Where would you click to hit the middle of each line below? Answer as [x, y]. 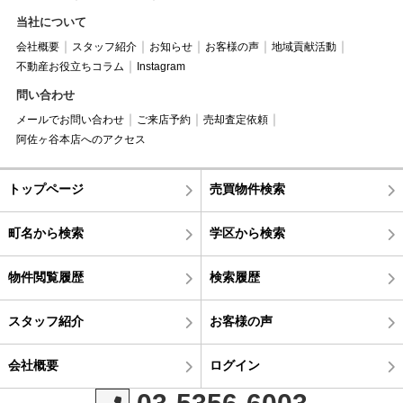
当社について [51, 22]
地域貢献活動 [304, 46]
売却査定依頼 [235, 119]
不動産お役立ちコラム [70, 66]
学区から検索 [247, 233]
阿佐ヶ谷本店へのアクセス [81, 139]
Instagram [161, 66]
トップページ [45, 188]
